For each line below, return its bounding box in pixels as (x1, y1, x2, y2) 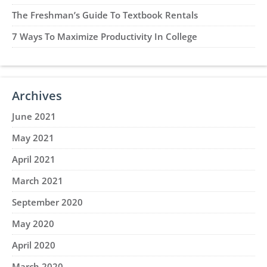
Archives (12, 88, 62, 104)
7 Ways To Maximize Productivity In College (12, 30, 197, 42)
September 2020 (12, 196, 83, 208)
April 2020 (12, 239, 55, 251)
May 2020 (12, 218, 54, 229)
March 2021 (12, 175, 63, 187)
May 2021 (12, 132, 54, 144)
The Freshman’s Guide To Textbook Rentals (12, 9, 198, 21)
